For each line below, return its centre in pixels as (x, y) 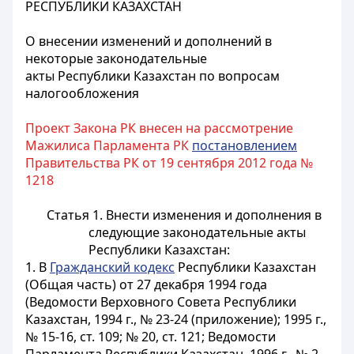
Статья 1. (76, 215)
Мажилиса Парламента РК (109, 145)
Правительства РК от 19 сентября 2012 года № (169, 163)
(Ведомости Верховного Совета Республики (161, 302)
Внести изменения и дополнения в (213, 215)
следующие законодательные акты (197, 232)
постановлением (245, 145)
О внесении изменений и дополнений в (149, 41)
